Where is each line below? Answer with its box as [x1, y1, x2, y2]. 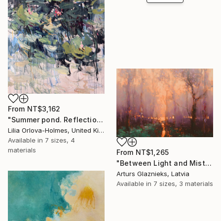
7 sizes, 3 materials [153, 179, 213, 187]
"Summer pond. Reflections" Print [96, 115, 103, 124]
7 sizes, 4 [45, 136, 75, 145]
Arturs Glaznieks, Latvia [116, 169, 189, 178]
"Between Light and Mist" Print [205, 158, 212, 167]
